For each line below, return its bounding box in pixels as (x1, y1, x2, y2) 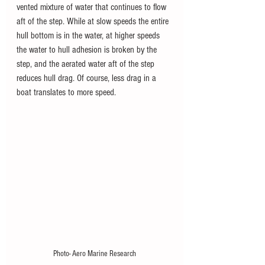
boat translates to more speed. (17, 86, 116, 98)
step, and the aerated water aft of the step (17, 58, 157, 69)
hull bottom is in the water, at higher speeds (17, 30, 162, 41)
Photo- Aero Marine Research (53, 248, 136, 258)
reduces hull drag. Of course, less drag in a (17, 72, 159, 83)
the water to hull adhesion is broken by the (17, 44, 159, 55)
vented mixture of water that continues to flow (17, 1, 169, 12)
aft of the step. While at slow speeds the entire (17, 15, 171, 27)
